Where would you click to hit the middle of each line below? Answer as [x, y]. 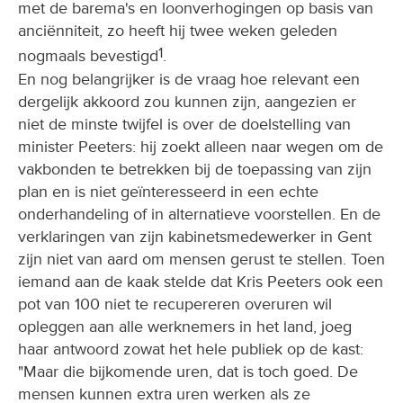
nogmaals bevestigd [88, 56]
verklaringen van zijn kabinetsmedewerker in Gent [195, 236]
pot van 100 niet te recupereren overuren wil [175, 304]
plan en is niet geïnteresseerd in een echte [168, 191]
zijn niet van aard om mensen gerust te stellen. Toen [201, 259]
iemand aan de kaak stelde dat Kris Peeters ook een [201, 281]
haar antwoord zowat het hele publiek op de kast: [191, 349]
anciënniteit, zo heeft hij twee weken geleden [178, 31]
